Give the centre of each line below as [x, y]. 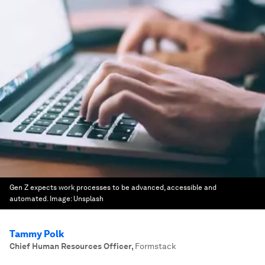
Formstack [155, 246]
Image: [62, 199]
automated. [29, 199]
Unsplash [88, 199]
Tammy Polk [37, 234]
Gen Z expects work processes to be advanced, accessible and [113, 188]
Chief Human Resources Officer [70, 246]
